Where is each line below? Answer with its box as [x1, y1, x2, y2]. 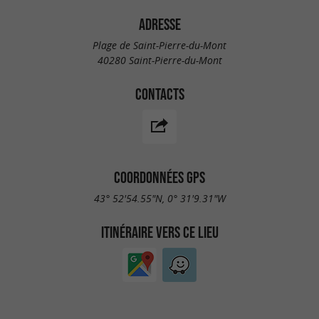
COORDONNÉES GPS [114, 169, 205, 187]
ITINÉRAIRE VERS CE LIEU [100, 223, 219, 241]
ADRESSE [138, 15, 181, 33]
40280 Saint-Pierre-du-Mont [97, 53, 222, 67]
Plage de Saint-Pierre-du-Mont [93, 38, 226, 52]
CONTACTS [135, 85, 184, 103]
